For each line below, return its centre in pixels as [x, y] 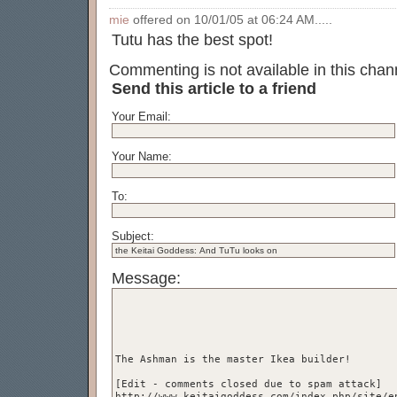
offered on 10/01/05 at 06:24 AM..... [231, 20]
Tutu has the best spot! [192, 40]
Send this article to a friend [214, 89]
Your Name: [142, 156]
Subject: [133, 236]
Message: [146, 278]
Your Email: [141, 117]
